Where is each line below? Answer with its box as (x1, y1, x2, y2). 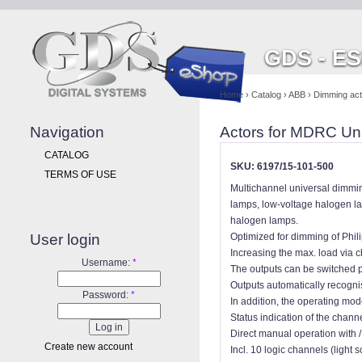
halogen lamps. (230, 215, 298, 227)
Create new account (44, 340, 133, 352)
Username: (81, 256, 133, 268)
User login (30, 230, 100, 248)
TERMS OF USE (44, 169, 116, 181)
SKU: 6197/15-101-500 (230, 161, 334, 173)
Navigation (30, 124, 104, 141)
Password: (82, 288, 131, 301)
